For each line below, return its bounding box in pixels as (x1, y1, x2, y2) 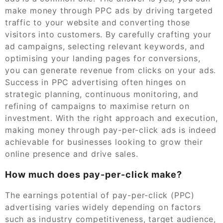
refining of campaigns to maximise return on (5, 101, 190, 111)
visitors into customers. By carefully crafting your (5, 29, 212, 39)
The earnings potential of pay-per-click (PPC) (5, 190, 195, 200)
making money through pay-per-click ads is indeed (5, 124, 217, 135)
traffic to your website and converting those (5, 17, 191, 27)
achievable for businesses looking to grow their (5, 136, 203, 147)
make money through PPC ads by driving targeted (5, 5, 213, 15)
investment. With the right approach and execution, (5, 112, 218, 123)
